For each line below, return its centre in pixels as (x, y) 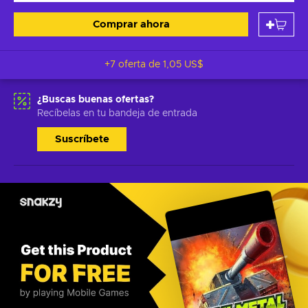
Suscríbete (82, 139)
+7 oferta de (134, 65)
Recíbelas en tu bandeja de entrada (117, 113)
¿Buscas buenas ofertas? (96, 100)
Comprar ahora (131, 24)
